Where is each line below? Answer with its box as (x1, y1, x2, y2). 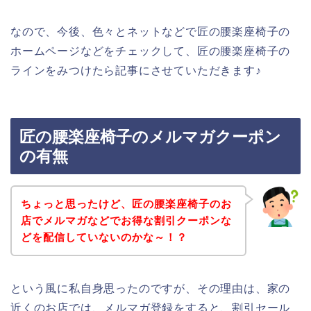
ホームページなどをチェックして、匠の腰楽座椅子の (10, 44, 291, 57)
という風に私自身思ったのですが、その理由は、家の (10, 282, 291, 294)
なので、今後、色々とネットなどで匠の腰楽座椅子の (10, 25, 291, 37)
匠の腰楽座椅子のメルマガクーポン (19, 128, 281, 146)
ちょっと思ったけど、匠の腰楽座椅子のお (20, 197, 232, 210)
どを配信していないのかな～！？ (20, 230, 187, 243)
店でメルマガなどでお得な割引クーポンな (20, 214, 232, 226)
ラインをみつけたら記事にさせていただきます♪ (10, 64, 262, 76)
